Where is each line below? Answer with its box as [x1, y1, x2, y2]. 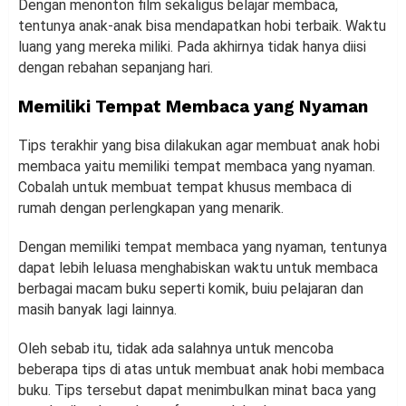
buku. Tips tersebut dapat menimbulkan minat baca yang [18, 382, 376, 400]
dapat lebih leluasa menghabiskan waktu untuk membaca [18, 259, 378, 277]
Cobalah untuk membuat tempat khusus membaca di [18, 179, 352, 197]
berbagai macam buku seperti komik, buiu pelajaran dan [18, 280, 363, 298]
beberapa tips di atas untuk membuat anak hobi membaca [18, 361, 384, 379]
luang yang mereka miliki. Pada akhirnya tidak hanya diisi [18, 38, 366, 56]
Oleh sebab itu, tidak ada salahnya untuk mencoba [18, 340, 333, 358]
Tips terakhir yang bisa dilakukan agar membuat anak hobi [18, 137, 380, 155]
